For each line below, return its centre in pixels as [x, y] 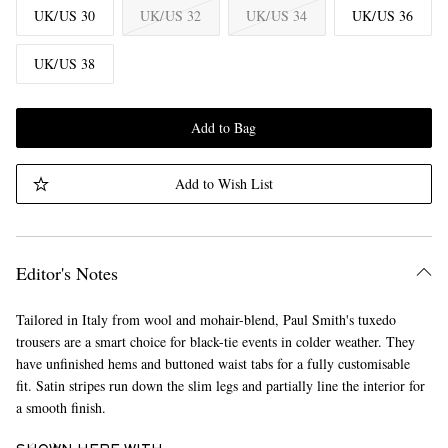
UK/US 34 [277, 15]
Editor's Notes [66, 273]
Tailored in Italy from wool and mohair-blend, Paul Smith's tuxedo [205, 319]
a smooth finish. [60, 407]
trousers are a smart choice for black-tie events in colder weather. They [215, 341]
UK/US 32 [171, 15]
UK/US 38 [65, 63]
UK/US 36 [383, 15]
